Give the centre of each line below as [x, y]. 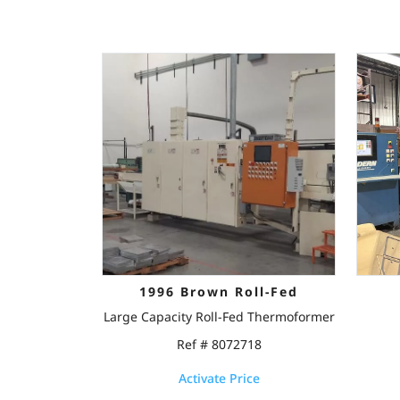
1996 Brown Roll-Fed [219, 292]
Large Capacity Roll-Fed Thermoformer [219, 317]
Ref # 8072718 [219, 344]
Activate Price [219, 378]
